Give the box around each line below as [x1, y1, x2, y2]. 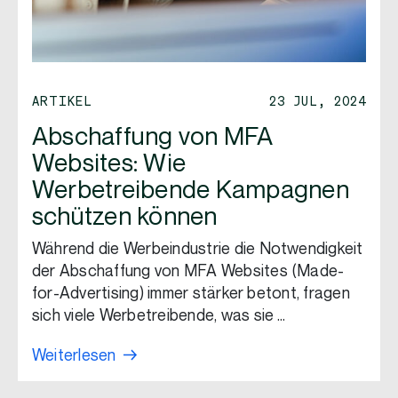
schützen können [32, 204, 218, 230]
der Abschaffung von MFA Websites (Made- [32, 263, 345, 280]
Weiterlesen [32, 347, 116, 364]
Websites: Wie [32, 151, 187, 177]
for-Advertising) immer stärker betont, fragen [32, 285, 350, 302]
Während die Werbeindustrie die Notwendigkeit [32, 241, 363, 258]
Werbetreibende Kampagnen [32, 178, 349, 203]
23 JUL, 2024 [268, 92, 366, 108]
